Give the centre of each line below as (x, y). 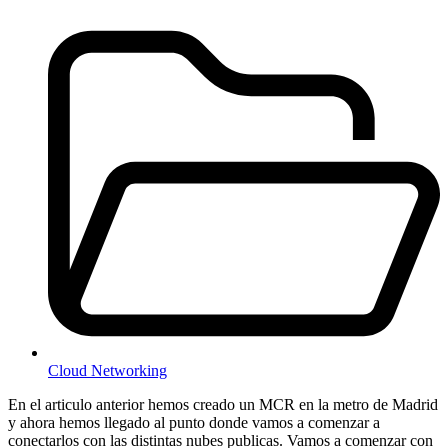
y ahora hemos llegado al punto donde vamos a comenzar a (194, 422)
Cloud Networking (107, 370)
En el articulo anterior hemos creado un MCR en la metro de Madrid (223, 404)
